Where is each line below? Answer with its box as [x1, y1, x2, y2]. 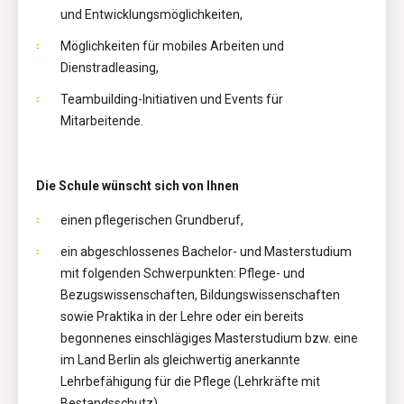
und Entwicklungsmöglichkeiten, [60, 6, 243, 22]
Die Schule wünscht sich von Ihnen [36, 178, 239, 193]
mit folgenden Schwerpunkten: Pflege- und [60, 266, 305, 281]
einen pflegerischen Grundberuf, [60, 213, 243, 228]
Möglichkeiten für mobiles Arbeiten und [60, 38, 284, 53]
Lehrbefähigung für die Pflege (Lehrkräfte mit [60, 374, 320, 390]
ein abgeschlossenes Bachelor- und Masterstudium [60, 244, 352, 260]
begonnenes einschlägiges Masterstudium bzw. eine [60, 331, 358, 346]
